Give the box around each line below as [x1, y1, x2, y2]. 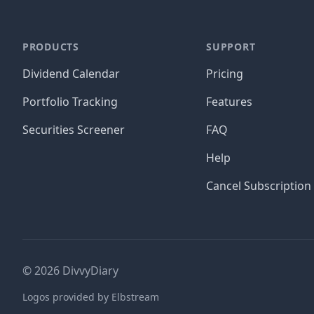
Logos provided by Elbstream [22, 290, 159, 303]
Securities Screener [22, 122, 125, 137]
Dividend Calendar [22, 66, 120, 81]
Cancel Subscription [206, 178, 312, 193]
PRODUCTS [22, 40, 79, 53]
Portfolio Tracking [22, 94, 118, 109]
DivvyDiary [60, 263, 118, 278]
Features [206, 94, 253, 109]
